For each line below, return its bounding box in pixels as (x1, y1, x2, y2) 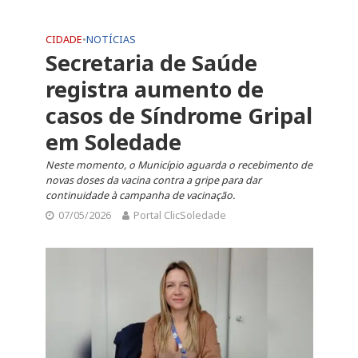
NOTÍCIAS (86, 33, 136, 46)
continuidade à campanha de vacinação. (45, 189, 235, 202)
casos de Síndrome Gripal (45, 101, 312, 130)
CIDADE (45, 33, 82, 46)
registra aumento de (45, 74, 264, 104)
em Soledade (45, 127, 181, 157)
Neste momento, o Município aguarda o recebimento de (45, 158, 312, 172)
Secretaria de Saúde (45, 48, 257, 78)
